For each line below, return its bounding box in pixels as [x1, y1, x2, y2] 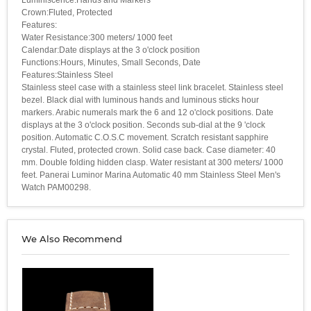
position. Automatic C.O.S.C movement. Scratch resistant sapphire [22, 132, 269, 142]
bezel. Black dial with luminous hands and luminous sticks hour [22, 94, 259, 105]
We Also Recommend [22, 233, 122, 244]
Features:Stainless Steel [22, 69, 113, 80]
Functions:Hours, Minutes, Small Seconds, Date [22, 57, 201, 67]
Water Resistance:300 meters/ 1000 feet [22, 32, 172, 42]
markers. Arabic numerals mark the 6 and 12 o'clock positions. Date [22, 107, 274, 117]
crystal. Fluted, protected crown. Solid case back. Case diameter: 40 [22, 144, 276, 155]
